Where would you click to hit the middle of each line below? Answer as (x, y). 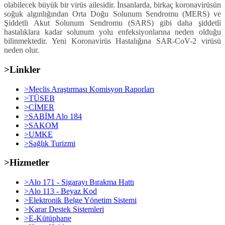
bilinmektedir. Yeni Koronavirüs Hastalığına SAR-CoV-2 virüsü (113, 41)
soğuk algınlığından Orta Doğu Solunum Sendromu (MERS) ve (113, 14)
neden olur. (22, 50)
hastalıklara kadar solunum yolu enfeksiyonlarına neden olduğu (113, 32)
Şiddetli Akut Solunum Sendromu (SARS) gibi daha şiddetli (113, 23)
